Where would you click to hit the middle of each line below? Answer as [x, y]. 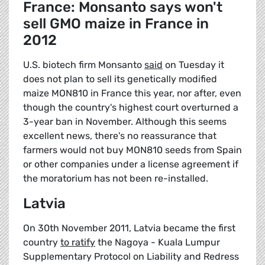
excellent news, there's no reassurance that [120, 136]
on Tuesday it [193, 65]
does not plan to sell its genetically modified [120, 79]
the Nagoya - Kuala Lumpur [158, 243]
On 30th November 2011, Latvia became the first [129, 228]
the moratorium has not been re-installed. [116, 179]
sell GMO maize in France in [116, 24]
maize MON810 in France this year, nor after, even [132, 93]
